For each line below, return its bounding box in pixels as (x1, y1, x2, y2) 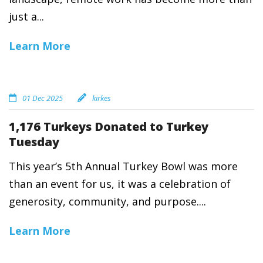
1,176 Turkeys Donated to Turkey (9, 119, 208, 134)
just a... (9, 9, 44, 23)
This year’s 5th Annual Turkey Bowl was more (9, 159, 238, 173)
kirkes (92, 93, 111, 103)
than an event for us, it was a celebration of (9, 177, 231, 191)
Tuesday (9, 134, 59, 150)
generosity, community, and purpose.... (9, 194, 206, 208)
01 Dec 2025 (22, 93, 63, 103)
